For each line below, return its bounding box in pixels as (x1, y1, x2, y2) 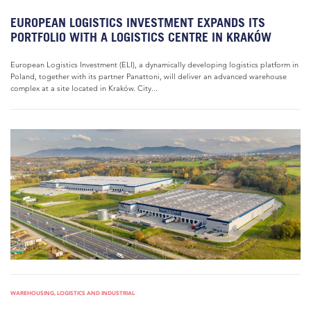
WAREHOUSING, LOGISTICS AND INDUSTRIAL (10, 289, 135, 296)
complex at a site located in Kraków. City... (10, 83, 158, 93)
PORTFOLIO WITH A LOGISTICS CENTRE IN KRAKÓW (10, 30, 278, 44)
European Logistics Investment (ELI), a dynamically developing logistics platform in (10, 60, 299, 69)
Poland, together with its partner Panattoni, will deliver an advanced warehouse (10, 72, 287, 81)
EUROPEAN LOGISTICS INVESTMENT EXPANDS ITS (10, 15, 265, 30)
